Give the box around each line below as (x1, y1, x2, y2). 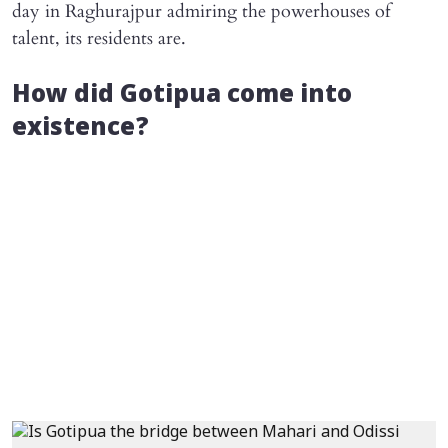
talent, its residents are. (12, 26, 186, 51)
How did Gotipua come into (12, 81, 352, 111)
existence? (12, 114, 149, 144)
